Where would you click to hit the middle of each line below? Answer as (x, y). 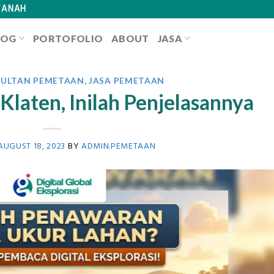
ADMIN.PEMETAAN (118, 146)
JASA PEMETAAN (127, 80)
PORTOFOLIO (68, 38)
